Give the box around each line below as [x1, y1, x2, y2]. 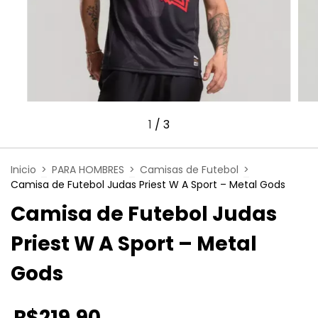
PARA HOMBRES [52, 162, 124, 177]
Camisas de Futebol [140, 162, 238, 177]
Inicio [11, 162, 36, 177]
